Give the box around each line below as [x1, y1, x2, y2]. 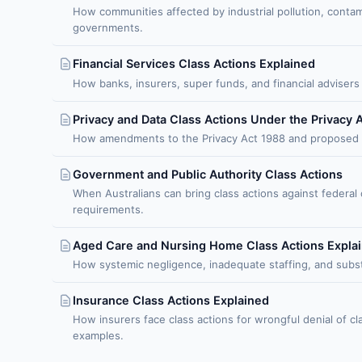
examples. [73, 329, 124, 343]
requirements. [73, 202, 144, 216]
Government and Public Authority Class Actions [73, 166, 343, 181]
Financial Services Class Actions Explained [73, 57, 315, 71]
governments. [73, 21, 143, 35]
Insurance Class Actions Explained [73, 293, 269, 308]
